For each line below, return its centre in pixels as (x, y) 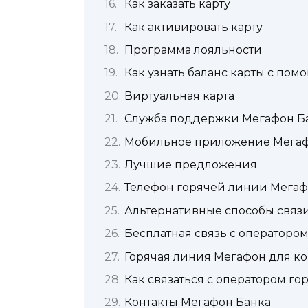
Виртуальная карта (179, 96)
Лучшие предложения (191, 164)
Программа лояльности (193, 50)
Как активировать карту (194, 27)
